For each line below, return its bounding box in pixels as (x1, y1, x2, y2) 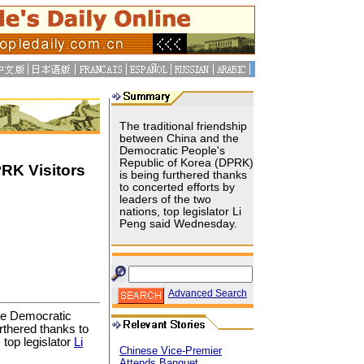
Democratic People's (119, 145, 225, 157)
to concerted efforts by (119, 181, 235, 193)
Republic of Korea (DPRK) (119, 157, 253, 169)
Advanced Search (168, 288, 247, 299)
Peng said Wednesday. (119, 218, 237, 230)
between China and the (119, 132, 239, 145)
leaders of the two (119, 193, 211, 206)
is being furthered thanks (119, 169, 247, 181)
